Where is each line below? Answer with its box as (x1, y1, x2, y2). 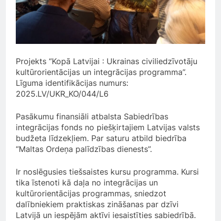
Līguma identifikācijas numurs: (16, 78, 128, 88)
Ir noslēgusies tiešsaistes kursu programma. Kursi (16, 167, 199, 177)
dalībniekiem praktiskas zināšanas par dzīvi (16, 199, 179, 210)
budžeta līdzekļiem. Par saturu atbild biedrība (16, 133, 186, 144)
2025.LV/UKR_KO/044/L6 (16, 89, 109, 99)
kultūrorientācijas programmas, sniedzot (16, 188, 166, 199)
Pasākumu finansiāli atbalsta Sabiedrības (16, 111, 168, 122)
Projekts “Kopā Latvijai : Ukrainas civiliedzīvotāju (16, 56, 197, 67)
